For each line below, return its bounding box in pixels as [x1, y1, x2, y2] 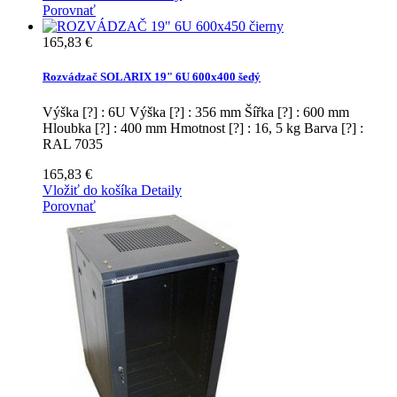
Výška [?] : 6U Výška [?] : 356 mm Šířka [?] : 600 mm [43, 104, 349, 120]
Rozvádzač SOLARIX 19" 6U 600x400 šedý [43, 70, 261, 84]
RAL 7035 [43, 136, 103, 152]
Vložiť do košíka [43, 182, 137, 198]
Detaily [141, 182, 182, 198]
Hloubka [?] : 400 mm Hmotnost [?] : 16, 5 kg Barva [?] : [43, 120, 363, 136]
